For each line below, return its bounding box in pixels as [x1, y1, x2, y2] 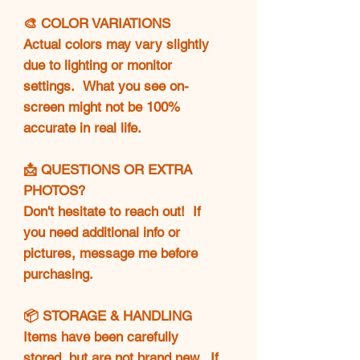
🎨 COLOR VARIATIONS [23, 14, 170, 31]
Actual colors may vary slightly [23, 35, 209, 52]
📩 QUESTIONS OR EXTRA [23, 161, 192, 178]
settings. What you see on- [23, 77, 189, 94]
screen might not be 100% [23, 98, 180, 115]
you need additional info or [23, 223, 180, 240]
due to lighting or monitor [23, 56, 172, 73]
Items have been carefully [23, 328, 178, 345]
